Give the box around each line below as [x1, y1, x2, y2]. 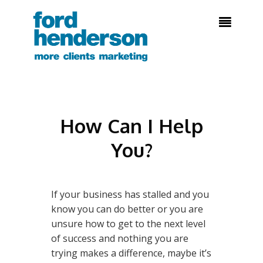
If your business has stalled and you [51, 188, 209, 201]
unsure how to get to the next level [51, 217, 205, 230]
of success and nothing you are [51, 232, 188, 245]
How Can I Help [60, 113, 203, 138]
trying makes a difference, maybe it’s [51, 247, 211, 259]
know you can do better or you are [51, 203, 203, 215]
